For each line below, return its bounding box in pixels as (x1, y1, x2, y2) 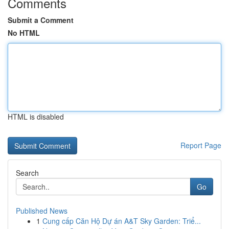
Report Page (180, 140, 221, 150)
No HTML (8, 28, 40, 38)
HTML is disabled (8, 111, 64, 122)
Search (16, 168, 39, 178)
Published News (16, 205, 67, 216)
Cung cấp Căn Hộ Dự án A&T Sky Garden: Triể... (42, 216, 201, 226)
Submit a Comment (8, 15, 74, 25)
